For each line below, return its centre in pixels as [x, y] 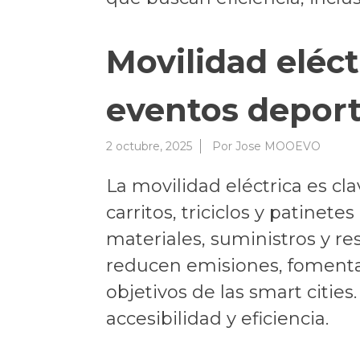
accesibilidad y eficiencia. [217, 318]
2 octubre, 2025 [149, 146]
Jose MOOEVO [278, 146]
